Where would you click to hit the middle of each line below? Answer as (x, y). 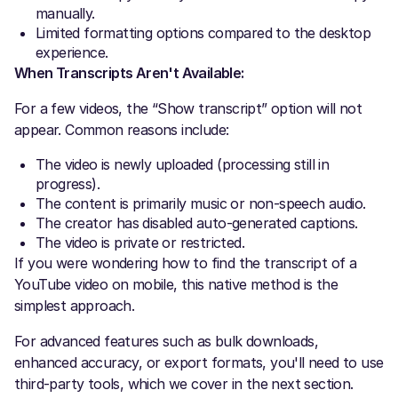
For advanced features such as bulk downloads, (166, 341)
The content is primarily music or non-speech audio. (201, 203)
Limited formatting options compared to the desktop (203, 32)
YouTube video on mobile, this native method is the (176, 284)
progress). (68, 183)
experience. (72, 52)
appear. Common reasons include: (122, 129)
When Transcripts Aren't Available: (129, 72)
